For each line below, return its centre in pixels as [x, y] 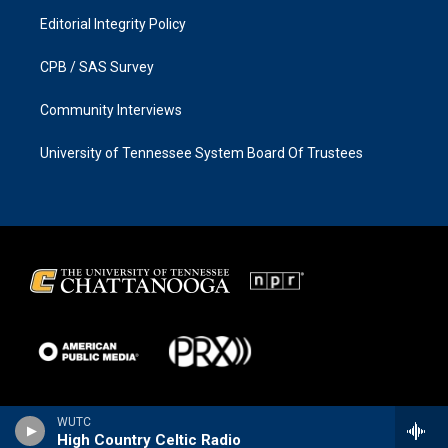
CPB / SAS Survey [97, 67]
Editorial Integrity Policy [113, 24]
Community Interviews [111, 110]
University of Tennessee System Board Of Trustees [201, 153]
